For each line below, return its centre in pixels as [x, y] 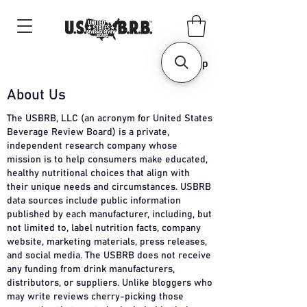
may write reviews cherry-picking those [95, 297]
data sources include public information [94, 201]
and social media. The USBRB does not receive [109, 256]
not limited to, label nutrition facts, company [104, 229]
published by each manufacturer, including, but [109, 215]
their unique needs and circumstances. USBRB [109, 187]
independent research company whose [92, 146]
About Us [36, 95]
